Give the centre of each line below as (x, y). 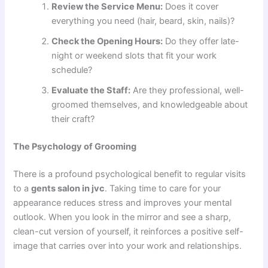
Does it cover (191, 7)
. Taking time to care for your (163, 188)
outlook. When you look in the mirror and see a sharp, (122, 217)
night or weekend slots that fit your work (134, 56)
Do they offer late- (201, 42)
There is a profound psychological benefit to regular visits (130, 174)
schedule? (72, 70)
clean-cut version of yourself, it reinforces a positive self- (129, 231)
